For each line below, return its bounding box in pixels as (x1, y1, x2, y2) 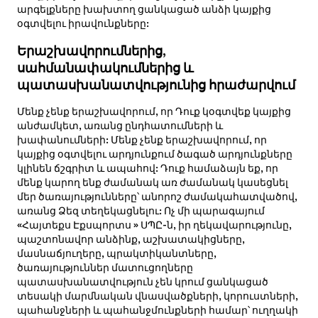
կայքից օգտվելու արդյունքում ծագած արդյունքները (16, 149, 292, 160)
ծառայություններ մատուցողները (16, 263, 193, 273)
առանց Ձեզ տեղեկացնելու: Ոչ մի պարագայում (16, 206, 265, 216)
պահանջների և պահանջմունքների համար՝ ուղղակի (16, 305, 298, 316)
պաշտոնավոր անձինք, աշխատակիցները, (16, 234, 245, 245)
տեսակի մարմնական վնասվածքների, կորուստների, (16, 291, 298, 302)
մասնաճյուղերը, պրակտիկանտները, (16, 248, 216, 259)
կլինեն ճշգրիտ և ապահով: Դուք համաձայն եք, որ (16, 163, 278, 174)
